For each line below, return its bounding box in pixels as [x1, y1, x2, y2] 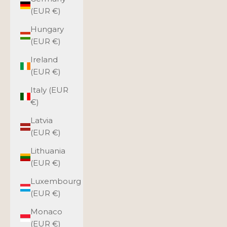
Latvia [30, 116, 53, 126]
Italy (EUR [30, 85, 68, 95]
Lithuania [30, 146, 65, 156]
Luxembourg [30, 176, 81, 186]
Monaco [30, 207, 62, 217]
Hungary [30, 24, 64, 34]
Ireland [30, 55, 58, 65]
